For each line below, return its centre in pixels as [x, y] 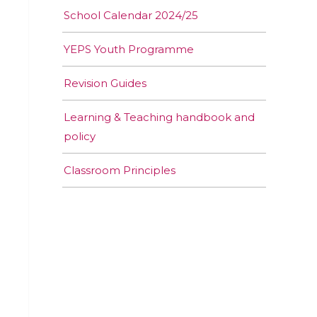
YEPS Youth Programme [129, 50]
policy [80, 137]
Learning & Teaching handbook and [159, 117]
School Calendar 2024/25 [131, 16]
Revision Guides [105, 83]
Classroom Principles [120, 171]
